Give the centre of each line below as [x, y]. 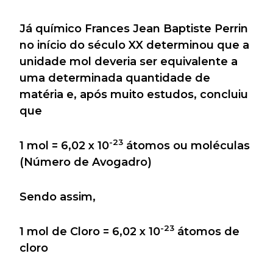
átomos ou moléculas [186, 145]
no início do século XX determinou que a [134, 45]
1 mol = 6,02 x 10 [64, 145]
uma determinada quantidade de [115, 78]
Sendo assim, [58, 197]
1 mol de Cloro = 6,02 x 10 [90, 231]
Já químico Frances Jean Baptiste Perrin [134, 28]
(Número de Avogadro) [86, 162]
